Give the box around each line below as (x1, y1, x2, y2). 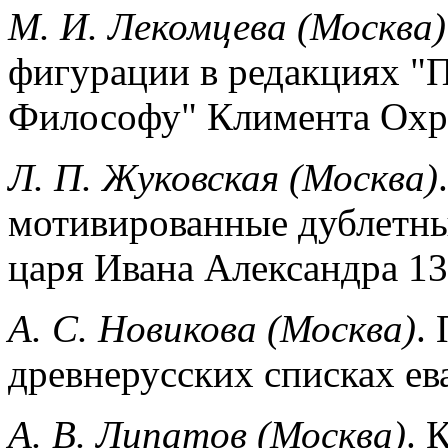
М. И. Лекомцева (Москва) (8, 4, 446, 48)
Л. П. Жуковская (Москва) (8, 155, 438, 199)
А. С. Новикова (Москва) (8, 306, 416, 350)
